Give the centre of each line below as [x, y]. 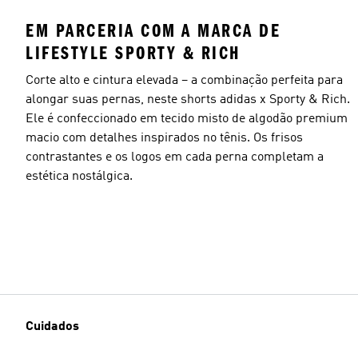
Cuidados [52, 327]
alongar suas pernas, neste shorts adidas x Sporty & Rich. [188, 99]
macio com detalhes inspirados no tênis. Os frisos [164, 138]
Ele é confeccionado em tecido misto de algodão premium [187, 119]
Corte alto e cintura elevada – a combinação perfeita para [184, 80]
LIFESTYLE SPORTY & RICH [133, 53]
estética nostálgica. [79, 176]
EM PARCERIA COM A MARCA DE [153, 30]
